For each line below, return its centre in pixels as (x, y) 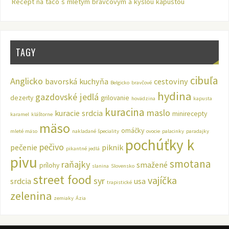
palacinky (173, 131)
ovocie (153, 131)
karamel (19, 114)
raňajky (75, 165)
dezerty (21, 98)
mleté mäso (24, 131)
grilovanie (115, 98)
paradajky (197, 131)
